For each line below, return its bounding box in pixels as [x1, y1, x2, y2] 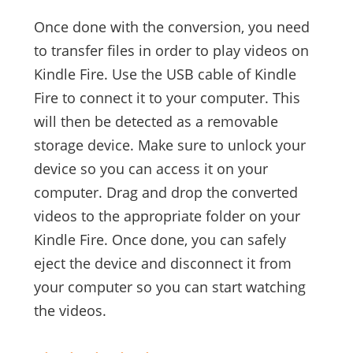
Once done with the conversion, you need [33, 17, 310, 37]
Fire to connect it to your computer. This [33, 88, 300, 108]
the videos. [33, 301, 106, 321]
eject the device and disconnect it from [33, 254, 292, 273]
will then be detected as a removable [33, 112, 278, 132]
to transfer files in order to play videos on [33, 41, 309, 61]
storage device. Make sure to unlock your [33, 136, 306, 155]
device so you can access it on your [33, 159, 268, 179]
